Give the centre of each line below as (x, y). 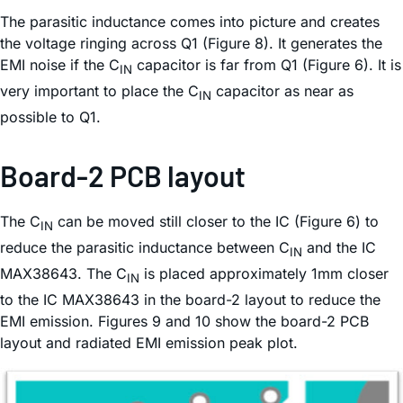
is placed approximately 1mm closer (264, 274)
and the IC (339, 248)
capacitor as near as (282, 90)
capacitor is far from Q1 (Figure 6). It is (267, 64)
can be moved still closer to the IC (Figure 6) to (216, 221)
